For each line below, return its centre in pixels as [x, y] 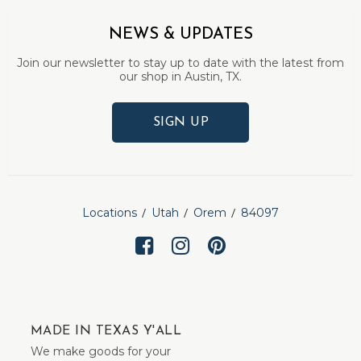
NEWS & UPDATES [180, 35]
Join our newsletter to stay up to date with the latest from [180, 63]
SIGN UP [181, 122]
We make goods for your [101, 351]
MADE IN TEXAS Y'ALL [106, 331]
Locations [110, 213]
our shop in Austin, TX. [180, 77]
